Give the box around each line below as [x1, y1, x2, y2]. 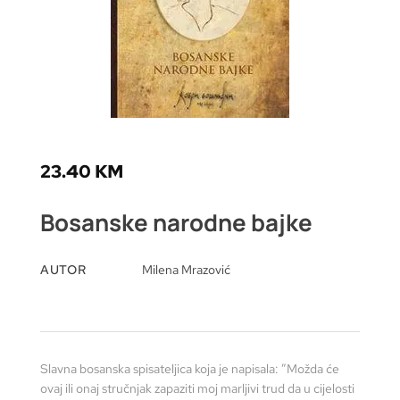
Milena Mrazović [142, 261, 231, 278]
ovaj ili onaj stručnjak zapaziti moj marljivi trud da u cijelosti [40, 379, 354, 396]
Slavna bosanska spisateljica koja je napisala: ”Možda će [40, 360, 339, 377]
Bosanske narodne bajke [40, 205, 312, 238]
